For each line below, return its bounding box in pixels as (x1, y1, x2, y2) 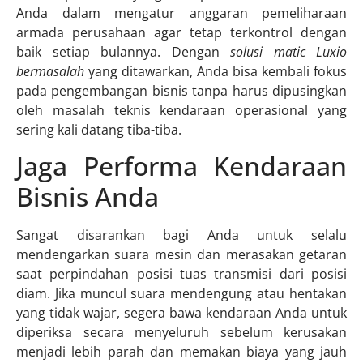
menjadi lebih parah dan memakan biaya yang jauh (16, 343, 347, 361)
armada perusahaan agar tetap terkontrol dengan (16, 23, 347, 41)
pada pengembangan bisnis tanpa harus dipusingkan (16, 81, 347, 100)
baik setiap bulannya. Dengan (16, 42, 230, 61)
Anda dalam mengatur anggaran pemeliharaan (16, 3, 347, 22)
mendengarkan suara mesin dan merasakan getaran (16, 246, 347, 264)
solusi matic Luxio (230, 42, 347, 61)
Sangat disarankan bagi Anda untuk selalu (16, 226, 347, 245)
